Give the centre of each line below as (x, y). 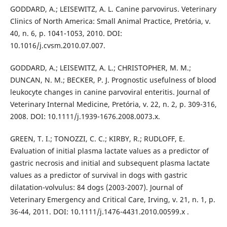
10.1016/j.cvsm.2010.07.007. (58, 45)
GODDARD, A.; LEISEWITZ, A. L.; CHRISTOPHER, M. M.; (100, 67)
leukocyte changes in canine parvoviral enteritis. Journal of (110, 92)
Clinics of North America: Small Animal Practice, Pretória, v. (110, 21)
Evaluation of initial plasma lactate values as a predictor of (109, 150)
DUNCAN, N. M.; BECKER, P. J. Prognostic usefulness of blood (113, 80)
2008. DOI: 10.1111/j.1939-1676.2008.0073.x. (85, 116)
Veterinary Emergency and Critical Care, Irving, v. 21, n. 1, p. (112, 199)
